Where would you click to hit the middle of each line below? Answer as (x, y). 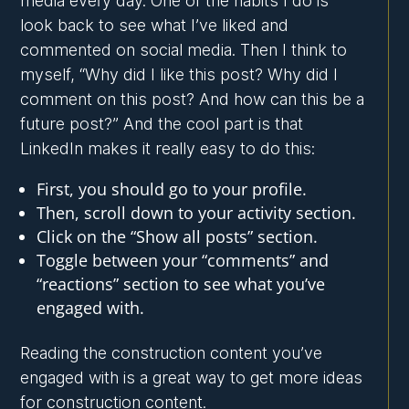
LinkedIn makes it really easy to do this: (168, 149)
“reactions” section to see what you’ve (181, 284)
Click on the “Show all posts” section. (178, 237)
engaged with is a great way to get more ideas (192, 378)
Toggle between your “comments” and (183, 261)
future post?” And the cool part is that (162, 124)
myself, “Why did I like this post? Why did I (179, 75)
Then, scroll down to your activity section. (197, 213)
